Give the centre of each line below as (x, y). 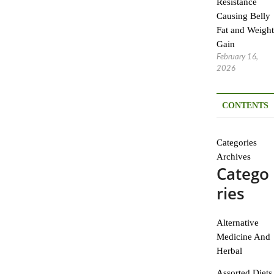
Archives (233, 157)
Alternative (237, 223)
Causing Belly (243, 16)
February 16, (237, 57)
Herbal (229, 251)
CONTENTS (245, 106)
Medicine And (243, 237)
